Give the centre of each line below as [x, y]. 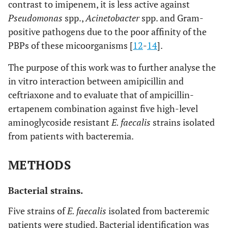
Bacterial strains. [46, 190]
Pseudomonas [36, 18]
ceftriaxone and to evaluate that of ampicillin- [101, 95]
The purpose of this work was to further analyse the [112, 67]
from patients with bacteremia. [71, 136]
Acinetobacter [112, 18]
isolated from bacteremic [158, 211]
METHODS [40, 165]
